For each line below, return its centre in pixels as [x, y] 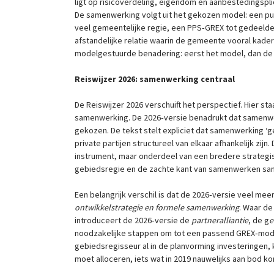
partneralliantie [220, 220]
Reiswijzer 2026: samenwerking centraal [155, 79]
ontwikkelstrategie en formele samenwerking [157, 208]
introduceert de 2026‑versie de [133, 220]
